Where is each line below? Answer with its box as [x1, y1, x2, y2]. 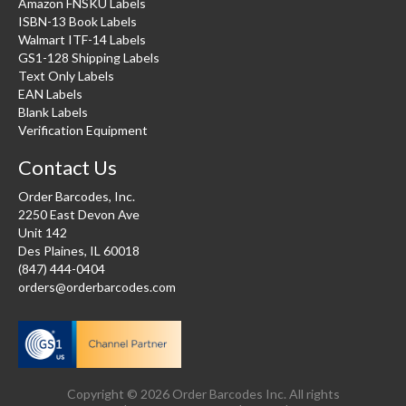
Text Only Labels [18, 67, 114, 83]
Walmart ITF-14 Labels [18, 31, 146, 47]
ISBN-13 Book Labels [18, 13, 137, 29]
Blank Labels [18, 103, 88, 120]
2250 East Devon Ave [18, 206, 140, 222]
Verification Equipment [18, 121, 148, 138]
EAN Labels [18, 85, 82, 101]
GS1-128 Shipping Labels [18, 49, 159, 65]
